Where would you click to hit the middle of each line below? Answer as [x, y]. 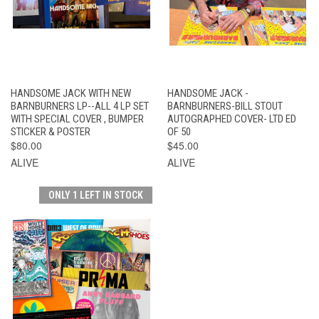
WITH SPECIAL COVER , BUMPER [77, 119]
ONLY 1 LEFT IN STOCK [95, 195]
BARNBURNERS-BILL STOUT [225, 106]
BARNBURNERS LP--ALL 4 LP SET [80, 106]
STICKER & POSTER [51, 131]
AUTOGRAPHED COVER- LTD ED [231, 119]
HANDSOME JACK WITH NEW [71, 93]
